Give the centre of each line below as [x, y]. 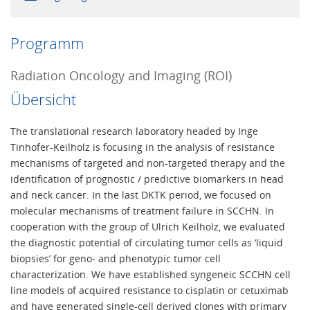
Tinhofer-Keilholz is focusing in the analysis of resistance [143, 147]
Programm [47, 44]
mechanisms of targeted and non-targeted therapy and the [148, 163]
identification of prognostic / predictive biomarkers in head [147, 179]
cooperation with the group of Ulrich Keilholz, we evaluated [148, 227]
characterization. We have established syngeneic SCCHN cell [151, 275]
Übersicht [43, 100]
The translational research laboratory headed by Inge [134, 131]
